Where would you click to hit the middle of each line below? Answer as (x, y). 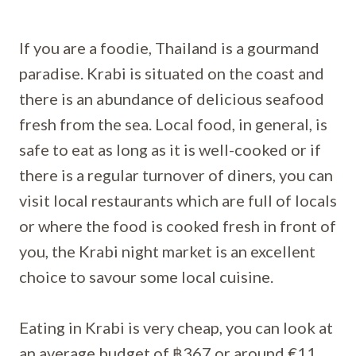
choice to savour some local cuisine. (146, 277)
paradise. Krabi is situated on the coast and (172, 73)
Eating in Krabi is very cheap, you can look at (176, 327)
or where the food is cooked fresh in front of (178, 226)
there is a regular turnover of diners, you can (176, 175)
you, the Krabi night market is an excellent (167, 251)
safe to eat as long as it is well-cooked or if (170, 149)
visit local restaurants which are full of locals (178, 200)
